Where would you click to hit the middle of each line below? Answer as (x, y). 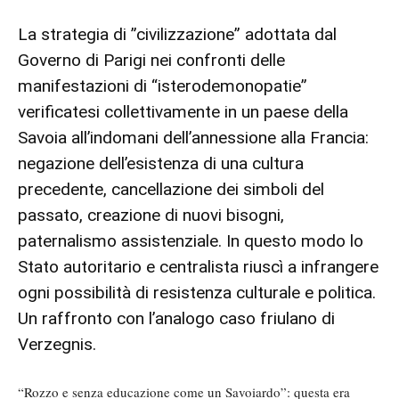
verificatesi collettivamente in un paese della (183, 112)
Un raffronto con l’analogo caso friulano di (176, 319)
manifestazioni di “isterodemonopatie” (163, 86)
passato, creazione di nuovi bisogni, (151, 216)
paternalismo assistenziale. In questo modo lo (191, 241)
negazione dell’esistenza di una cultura (161, 164)
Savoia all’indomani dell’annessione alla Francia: (193, 138)
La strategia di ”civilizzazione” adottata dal (177, 35)
